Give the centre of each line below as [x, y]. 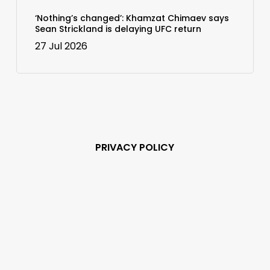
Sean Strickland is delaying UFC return [118, 29]
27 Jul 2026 [61, 46]
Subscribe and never [135, 228]
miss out [135, 242]
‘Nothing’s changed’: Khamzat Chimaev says [132, 18]
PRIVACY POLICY [135, 147]
